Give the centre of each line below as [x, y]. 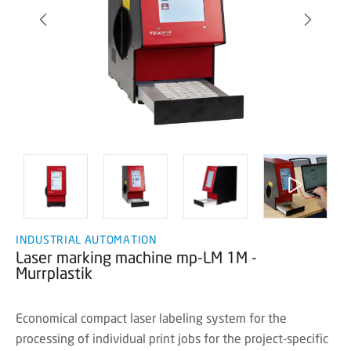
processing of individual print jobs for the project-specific [172, 338]
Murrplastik [54, 273]
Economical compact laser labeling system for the [151, 318]
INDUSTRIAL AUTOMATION [87, 239]
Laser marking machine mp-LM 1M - [136, 257]
